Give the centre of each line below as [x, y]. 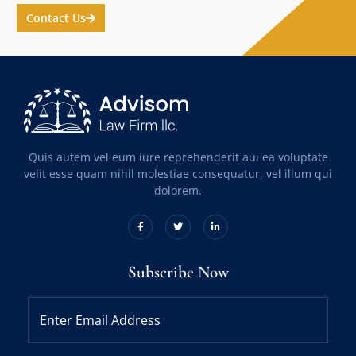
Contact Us [56, 18]
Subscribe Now [178, 273]
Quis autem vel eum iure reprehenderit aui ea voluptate [178, 157]
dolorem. [178, 191]
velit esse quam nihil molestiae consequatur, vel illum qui [178, 174]
